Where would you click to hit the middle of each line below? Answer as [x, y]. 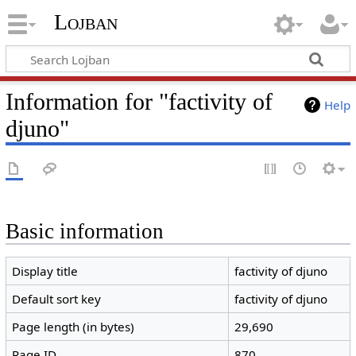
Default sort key [57, 299]
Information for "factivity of [139, 101]
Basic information [84, 231]
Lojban [85, 22]
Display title [45, 271]
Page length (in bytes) [74, 327]
